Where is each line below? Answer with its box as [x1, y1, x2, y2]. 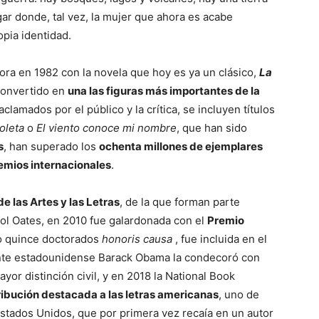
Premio [207, 214, 244, 228]
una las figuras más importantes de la [68, 84, 260, 98]
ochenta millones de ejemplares [99, 140, 263, 154]
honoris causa [102, 232, 175, 246]
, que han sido [177, 121, 247, 135]
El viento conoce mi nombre [36, 121, 177, 135]
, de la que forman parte [120, 195, 240, 209]
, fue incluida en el [175, 232, 267, 246]
